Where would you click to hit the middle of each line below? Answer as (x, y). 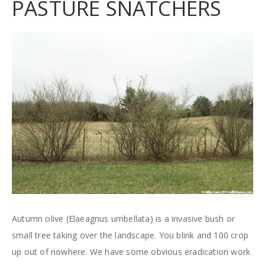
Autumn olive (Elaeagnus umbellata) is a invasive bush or (124, 218)
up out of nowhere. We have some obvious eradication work (131, 251)
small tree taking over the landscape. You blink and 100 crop (130, 235)
